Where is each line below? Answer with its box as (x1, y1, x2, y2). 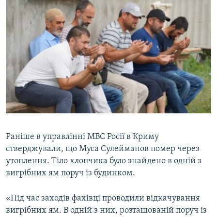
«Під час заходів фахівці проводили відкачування (6, 193, 200, 203)
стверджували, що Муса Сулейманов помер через (6, 144, 200, 154)
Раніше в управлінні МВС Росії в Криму (6, 132, 159, 141)
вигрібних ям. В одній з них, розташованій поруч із (6, 205, 207, 215)
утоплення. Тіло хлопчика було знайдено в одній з (6, 156, 201, 166)
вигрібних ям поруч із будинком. (6, 168, 135, 178)
